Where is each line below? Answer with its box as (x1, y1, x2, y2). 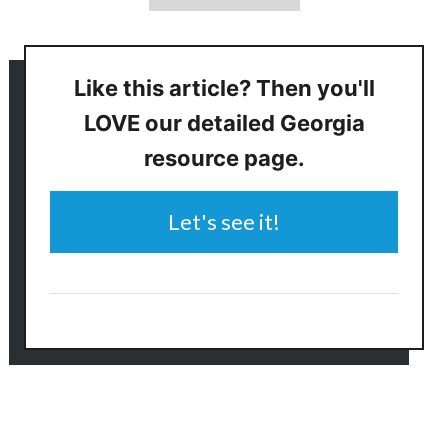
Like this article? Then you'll (73, 75, 375, 101)
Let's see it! (168, 208, 280, 235)
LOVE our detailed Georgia (83, 110, 365, 136)
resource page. (143, 145, 305, 171)
